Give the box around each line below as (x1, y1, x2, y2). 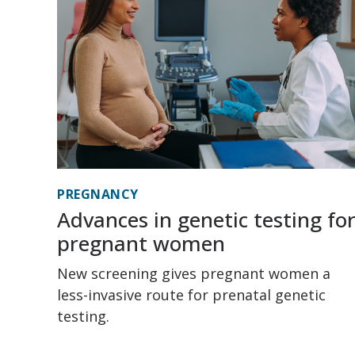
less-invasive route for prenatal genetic (57, 285, 326, 305)
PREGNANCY (57, 185, 139, 204)
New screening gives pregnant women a (57, 264, 330, 284)
